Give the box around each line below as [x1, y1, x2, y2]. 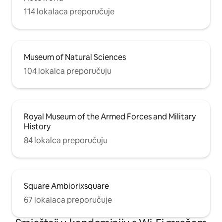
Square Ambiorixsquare [24, 181, 109, 192]
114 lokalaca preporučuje [24, 6, 114, 17]
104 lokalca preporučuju [24, 66, 111, 77]
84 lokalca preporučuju [24, 135, 108, 146]
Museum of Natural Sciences [24, 52, 126, 63]
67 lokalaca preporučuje [24, 195, 112, 206]
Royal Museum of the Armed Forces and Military [24, 111, 196, 122]
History [24, 121, 51, 132]
